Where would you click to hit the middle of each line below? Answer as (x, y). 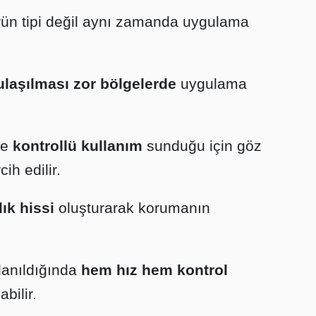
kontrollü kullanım (78, 146)
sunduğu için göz (202, 146)
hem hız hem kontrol (154, 270)
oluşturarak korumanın (132, 208)
